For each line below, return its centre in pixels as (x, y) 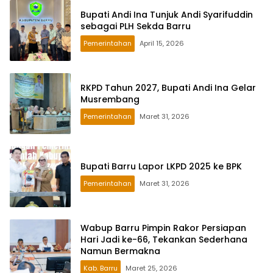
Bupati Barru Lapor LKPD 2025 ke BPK (161, 167)
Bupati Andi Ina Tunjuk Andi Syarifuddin (167, 14)
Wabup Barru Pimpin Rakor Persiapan (163, 228)
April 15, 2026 (162, 43)
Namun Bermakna (120, 251)
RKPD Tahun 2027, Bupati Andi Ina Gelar (168, 87)
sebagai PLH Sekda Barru (136, 26)
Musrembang (110, 99)
